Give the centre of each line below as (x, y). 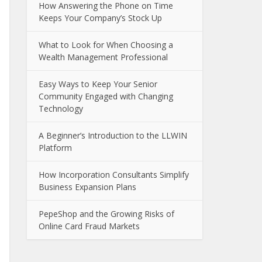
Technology (61, 109)
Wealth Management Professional (103, 57)
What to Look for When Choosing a (106, 45)
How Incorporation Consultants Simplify (114, 175)
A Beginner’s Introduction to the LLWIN (113, 136)
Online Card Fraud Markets (89, 226)
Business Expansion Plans (87, 187)
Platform (55, 148)
